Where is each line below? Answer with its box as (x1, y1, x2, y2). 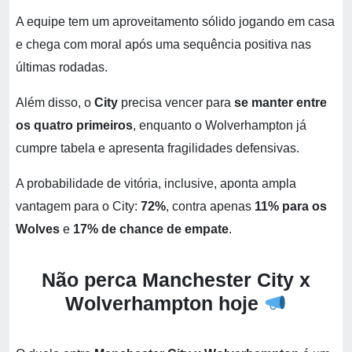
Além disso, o (16, 96, 94, 109)
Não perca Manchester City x (42, 269, 310, 291)
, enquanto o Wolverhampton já (133, 119, 306, 132)
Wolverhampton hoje (65, 292, 259, 314)
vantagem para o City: (16, 200, 141, 213)
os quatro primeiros (16, 119, 133, 132)
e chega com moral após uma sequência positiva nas (16, 38, 311, 51)
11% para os (255, 200, 327, 213)
